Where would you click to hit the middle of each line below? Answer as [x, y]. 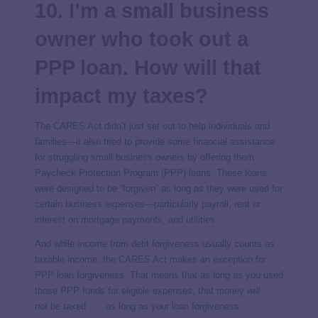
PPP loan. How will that [148, 67]
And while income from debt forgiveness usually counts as [155, 243]
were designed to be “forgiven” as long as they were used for [159, 188]
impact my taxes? [121, 95]
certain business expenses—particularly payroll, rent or [148, 204]
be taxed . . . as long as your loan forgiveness [145, 306]
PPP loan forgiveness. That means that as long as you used [159, 275]
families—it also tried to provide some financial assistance [155, 141]
